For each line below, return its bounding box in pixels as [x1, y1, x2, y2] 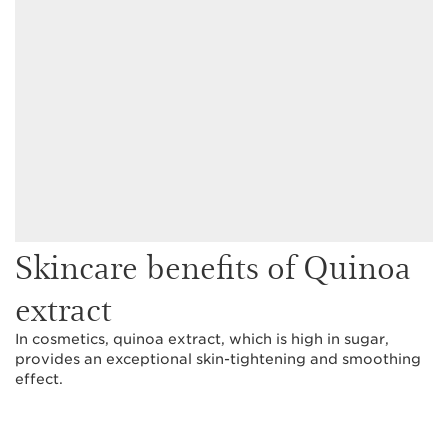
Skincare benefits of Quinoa [15, 243, 411, 288]
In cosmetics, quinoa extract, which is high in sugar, [15, 331, 389, 347]
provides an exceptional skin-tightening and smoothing [15, 351, 421, 367]
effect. [15, 371, 63, 387]
